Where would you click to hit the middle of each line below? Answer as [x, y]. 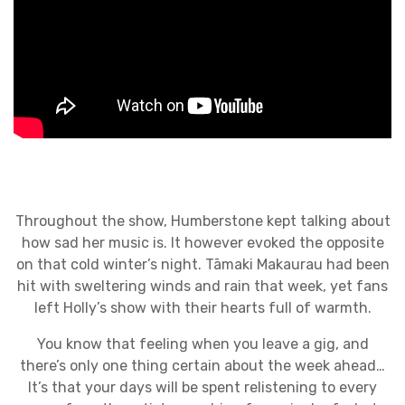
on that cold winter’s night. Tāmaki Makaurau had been [202, 265]
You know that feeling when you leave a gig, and [202, 344]
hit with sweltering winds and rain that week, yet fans [202, 287]
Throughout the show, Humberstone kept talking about [202, 221]
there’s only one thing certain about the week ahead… [202, 366]
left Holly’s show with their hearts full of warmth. [202, 308]
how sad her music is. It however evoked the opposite [202, 243]
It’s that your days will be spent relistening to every [202, 388]
